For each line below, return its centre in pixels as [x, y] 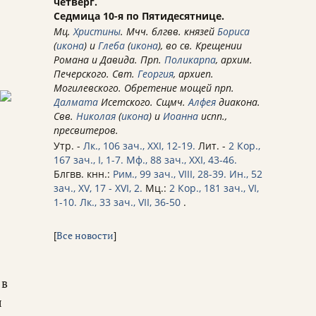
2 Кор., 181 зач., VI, [214, 188]
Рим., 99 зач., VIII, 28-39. [170, 174]
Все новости [85, 236]
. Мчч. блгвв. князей [169, 32]
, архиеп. [194, 74]
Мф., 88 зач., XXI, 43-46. [182, 160]
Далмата [76, 102]
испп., [213, 116]
